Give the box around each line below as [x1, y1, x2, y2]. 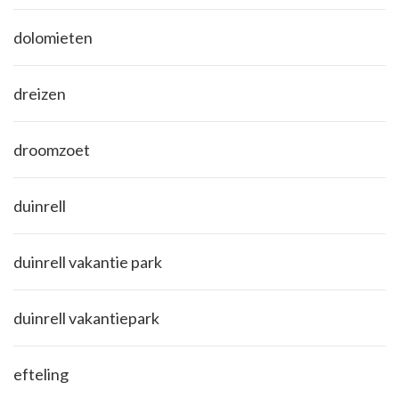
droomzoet [13, 140, 90, 160]
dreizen [13, 84, 66, 104]
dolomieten [13, 28, 93, 48]
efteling [13, 364, 69, 385]
